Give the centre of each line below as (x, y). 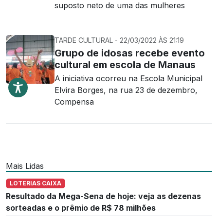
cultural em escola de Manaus (125, 65)
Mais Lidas (25, 166)
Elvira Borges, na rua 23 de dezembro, (126, 90)
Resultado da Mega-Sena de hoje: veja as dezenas (103, 196)
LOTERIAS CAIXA (35, 183)
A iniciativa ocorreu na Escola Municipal (128, 78)
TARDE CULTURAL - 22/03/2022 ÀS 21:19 (119, 40)
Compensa (74, 102)
